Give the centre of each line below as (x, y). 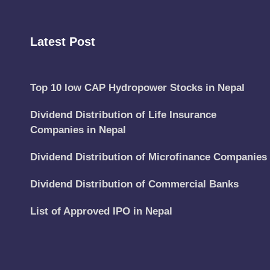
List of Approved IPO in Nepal (101, 211)
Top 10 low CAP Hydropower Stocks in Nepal (137, 88)
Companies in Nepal (78, 130)
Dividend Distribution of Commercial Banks (134, 184)
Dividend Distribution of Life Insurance (123, 115)
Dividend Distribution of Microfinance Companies (149, 157)
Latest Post (63, 42)
